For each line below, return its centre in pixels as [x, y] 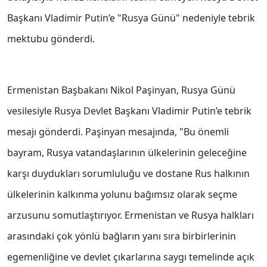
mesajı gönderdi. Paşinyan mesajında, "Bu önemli [118, 132]
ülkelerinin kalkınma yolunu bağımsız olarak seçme [122, 195]
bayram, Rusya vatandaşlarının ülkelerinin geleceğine [127, 153]
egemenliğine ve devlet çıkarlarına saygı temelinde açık [131, 257]
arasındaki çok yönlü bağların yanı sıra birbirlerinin [122, 236]
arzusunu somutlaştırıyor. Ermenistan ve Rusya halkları [131, 215]
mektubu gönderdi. [51, 39]
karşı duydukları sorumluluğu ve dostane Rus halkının [128, 174]
